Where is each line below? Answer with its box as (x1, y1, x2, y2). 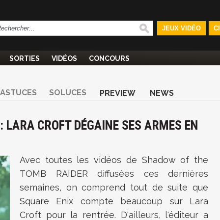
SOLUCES (49, 88, 86, 97)
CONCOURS (89, 55, 130, 62)
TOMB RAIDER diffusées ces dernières (20, 168, 208, 179)
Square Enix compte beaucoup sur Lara (20, 196, 208, 206)
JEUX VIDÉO (162, 25, 201, 32)
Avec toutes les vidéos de (20, 155, 142, 165)
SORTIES (9, 55, 40, 62)
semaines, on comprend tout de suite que (20, 182, 208, 192)
